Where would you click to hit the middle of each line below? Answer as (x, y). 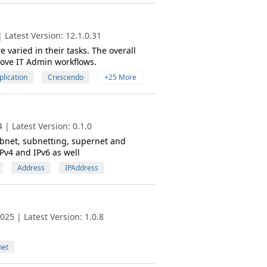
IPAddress (81, 168)
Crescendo (65, 77)
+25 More (120, 77)
